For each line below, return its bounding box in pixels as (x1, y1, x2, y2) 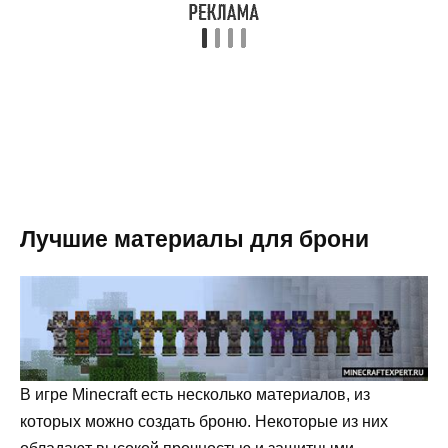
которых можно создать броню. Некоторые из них (20, 412, 388, 430)
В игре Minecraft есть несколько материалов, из (20, 385, 370, 403)
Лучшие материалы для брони (20, 226, 369, 253)
